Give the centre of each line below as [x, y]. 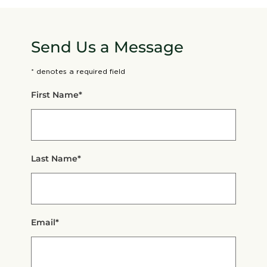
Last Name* [56, 158]
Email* [45, 222]
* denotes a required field [78, 71]
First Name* [57, 94]
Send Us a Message [108, 47]
